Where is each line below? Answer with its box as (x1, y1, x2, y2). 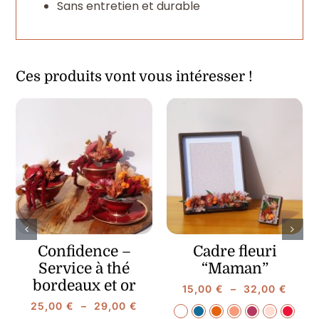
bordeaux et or (32, 277, 136, 295)
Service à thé (38, 260, 130, 278)
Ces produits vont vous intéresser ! (16, 68, 253, 85)
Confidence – (37, 243, 131, 261)
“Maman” (201, 260, 268, 278)
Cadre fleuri (192, 243, 277, 261)
